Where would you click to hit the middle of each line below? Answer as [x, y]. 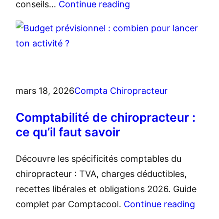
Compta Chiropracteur [121, 91]
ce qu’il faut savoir [68, 132]
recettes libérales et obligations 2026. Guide [106, 189]
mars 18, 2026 [45, 91]
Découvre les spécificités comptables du [99, 159]
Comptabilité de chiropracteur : [106, 118]
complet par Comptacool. [70, 204]
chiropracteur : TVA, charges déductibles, [101, 174]
